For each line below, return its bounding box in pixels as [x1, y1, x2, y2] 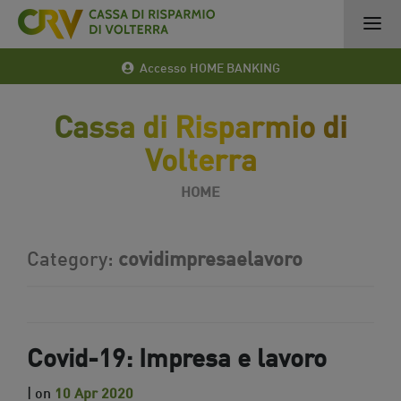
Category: [27, 243, 118, 270]
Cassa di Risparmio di [54, 102, 347, 145]
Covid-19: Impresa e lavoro [27, 337, 327, 373]
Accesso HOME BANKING [133, 57, 280, 75]
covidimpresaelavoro [118, 243, 303, 270]
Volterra [144, 135, 257, 178]
